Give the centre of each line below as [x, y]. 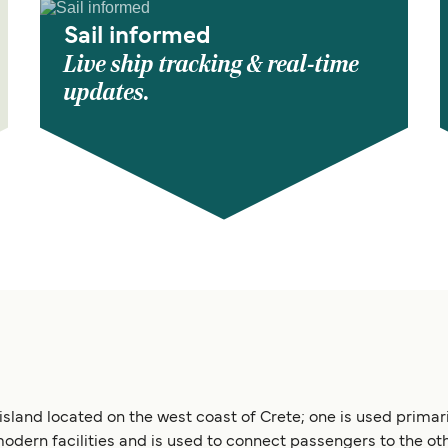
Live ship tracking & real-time [211, 64]
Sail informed [137, 36]
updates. [107, 92]
